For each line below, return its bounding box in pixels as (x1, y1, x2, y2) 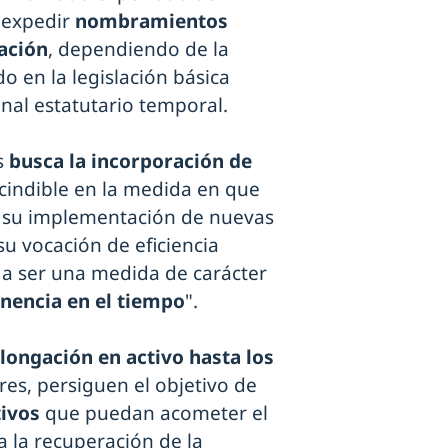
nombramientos (75, 7, 228, 34)
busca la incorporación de (9, 147, 252, 174)
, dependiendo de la (48, 35, 229, 62)
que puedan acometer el (40, 399, 268, 426)
